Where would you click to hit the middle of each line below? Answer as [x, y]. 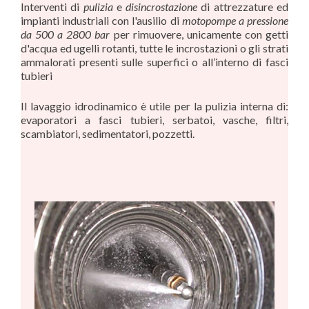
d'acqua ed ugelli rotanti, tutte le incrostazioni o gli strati [154, 48]
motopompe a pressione [235, 20]
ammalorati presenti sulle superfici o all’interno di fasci [154, 61]
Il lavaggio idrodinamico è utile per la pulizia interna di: [154, 106]
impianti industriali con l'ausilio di [101, 20]
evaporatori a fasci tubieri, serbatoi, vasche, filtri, [154, 119]
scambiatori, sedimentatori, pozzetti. [108, 133]
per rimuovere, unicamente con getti [199, 34]
